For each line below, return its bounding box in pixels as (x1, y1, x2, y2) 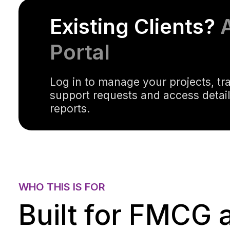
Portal (49, 39, 110, 65)
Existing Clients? (49, 13, 220, 39)
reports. (49, 102, 90, 115)
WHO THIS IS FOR (18, 180, 105, 193)
